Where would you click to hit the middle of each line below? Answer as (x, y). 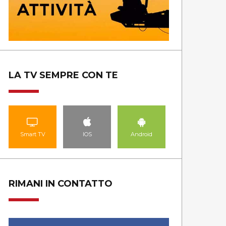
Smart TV (33, 134)
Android (142, 134)
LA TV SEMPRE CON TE (63, 75)
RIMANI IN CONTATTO (61, 184)
